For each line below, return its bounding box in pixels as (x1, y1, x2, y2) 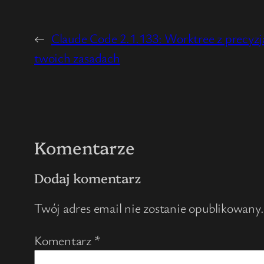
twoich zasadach (34, 48, 120, 66)
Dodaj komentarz (34, 168, 141, 187)
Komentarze (34, 135, 135, 159)
